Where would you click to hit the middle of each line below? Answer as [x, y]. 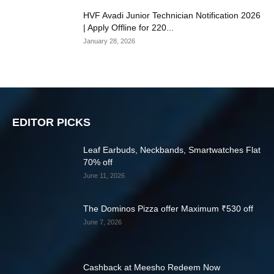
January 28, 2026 [109, 41]
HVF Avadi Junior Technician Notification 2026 [172, 16]
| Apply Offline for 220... [128, 28]
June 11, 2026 [104, 176]
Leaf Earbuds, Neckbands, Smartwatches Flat [172, 150]
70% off [98, 162]
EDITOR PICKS [51, 123]
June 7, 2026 [102, 222]
